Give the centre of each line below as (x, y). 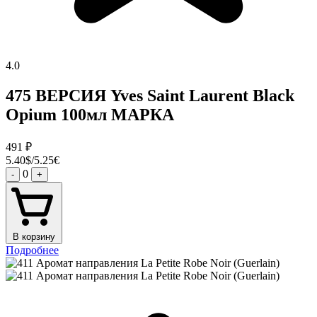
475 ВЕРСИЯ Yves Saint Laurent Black (150, 96)
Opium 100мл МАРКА (90, 115)
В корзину (34, 237)
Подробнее (32, 250)
